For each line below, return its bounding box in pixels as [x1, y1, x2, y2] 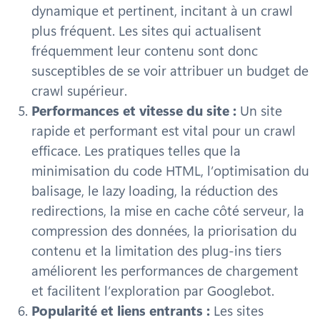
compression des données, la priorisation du [31, 221, 297, 239]
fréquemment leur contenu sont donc [31, 41, 258, 59]
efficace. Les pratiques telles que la [31, 141, 241, 159]
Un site [236, 101, 282, 119]
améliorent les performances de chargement [31, 261, 299, 279]
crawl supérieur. [31, 81, 131, 99]
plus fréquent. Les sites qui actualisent [31, 21, 261, 39]
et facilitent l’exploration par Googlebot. [31, 281, 274, 299]
